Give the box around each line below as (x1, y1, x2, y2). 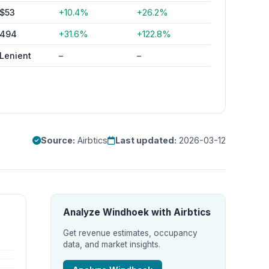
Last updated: (115, 135, 177, 145)
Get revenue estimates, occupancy (63, 228, 198, 238)
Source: (41, 135, 75, 145)
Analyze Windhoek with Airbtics (63, 207, 211, 218)
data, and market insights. (63, 240, 160, 249)
